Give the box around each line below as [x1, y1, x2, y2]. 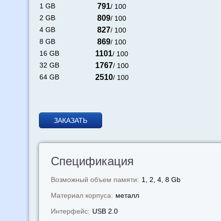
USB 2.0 [92, 207, 118, 215]
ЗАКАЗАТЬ [53, 116, 87, 124]
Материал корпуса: [50, 191, 113, 199]
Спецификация [50, 154, 134, 168]
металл [115, 191, 139, 199]
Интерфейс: [50, 207, 90, 215]
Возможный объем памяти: [50, 176, 139, 184]
